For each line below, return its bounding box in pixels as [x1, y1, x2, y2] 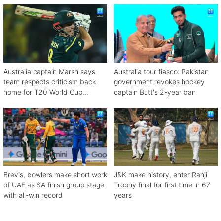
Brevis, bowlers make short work [3, 170, 107, 179]
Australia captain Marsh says [3, 67, 95, 75]
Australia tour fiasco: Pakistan [114, 67, 209, 75]
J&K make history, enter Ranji [114, 170, 207, 179]
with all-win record [3, 190, 63, 199]
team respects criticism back [3, 77, 96, 86]
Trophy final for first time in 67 [114, 180, 210, 189]
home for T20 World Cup [3, 87, 82, 96]
